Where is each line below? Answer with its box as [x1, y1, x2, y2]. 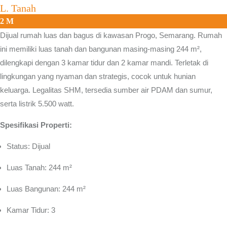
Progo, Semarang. [135, 31, 196, 40]
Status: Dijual [7, 142, 50, 150]
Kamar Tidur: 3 [7, 206, 55, 214]
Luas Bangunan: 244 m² [7, 184, 86, 193]
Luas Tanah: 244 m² [7, 163, 72, 172]
